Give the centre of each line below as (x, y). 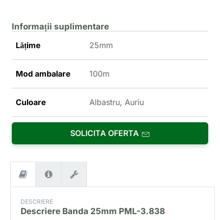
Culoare (31, 102)
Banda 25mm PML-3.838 (114, 211)
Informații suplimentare (60, 27)
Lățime (28, 45)
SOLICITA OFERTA (105, 133)
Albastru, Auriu (117, 102)
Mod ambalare (43, 74)
